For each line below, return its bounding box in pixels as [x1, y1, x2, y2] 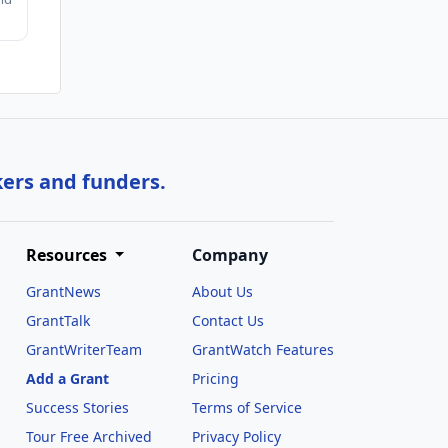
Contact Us [191, 310, 264, 330]
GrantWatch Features [191, 339, 334, 359]
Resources [25, 243, 111, 266]
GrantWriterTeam [25, 339, 142, 359]
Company [191, 243, 268, 266]
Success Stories [25, 397, 129, 417]
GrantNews [25, 281, 101, 301]
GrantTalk [25, 310, 90, 330]
